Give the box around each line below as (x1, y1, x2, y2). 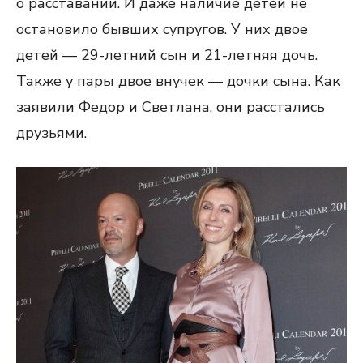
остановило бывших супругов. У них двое (16, 19, 308, 39)
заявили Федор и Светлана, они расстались (16, 97, 325, 117)
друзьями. (16, 123, 87, 143)
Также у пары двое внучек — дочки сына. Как (16, 71, 340, 91)
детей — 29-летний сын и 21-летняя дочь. (16, 45, 318, 65)
